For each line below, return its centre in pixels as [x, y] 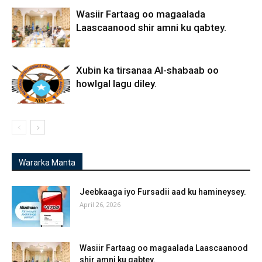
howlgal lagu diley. [116, 83]
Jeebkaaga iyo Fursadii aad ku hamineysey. [163, 192]
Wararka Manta [47, 162]
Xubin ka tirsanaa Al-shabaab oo [147, 70]
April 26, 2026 [100, 204]
